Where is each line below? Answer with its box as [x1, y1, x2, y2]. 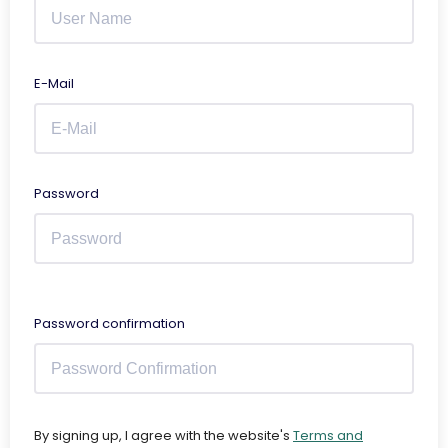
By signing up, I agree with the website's [34, 426, 293, 445]
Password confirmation [34, 314, 185, 333]
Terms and [293, 426, 363, 445]
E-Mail [34, 74, 74, 93]
